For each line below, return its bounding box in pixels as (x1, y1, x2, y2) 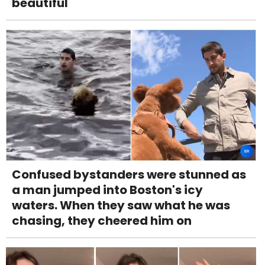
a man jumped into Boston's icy (12, 181, 203, 198)
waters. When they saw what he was (12, 196, 230, 214)
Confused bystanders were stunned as (12, 166, 246, 183)
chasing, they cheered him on (12, 212, 192, 229)
